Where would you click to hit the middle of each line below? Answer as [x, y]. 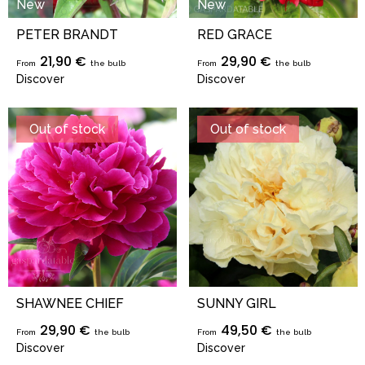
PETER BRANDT [67, 35]
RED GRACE [234, 35]
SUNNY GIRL [236, 303]
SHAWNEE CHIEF [70, 303]
